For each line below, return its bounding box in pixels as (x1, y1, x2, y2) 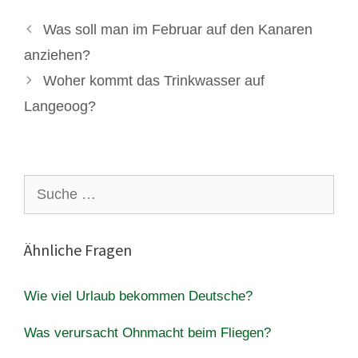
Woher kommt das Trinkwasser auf (42, 72, 265, 89)
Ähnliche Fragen (24, 239, 132, 260)
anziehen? (24, 46, 90, 63)
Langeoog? (24, 97, 96, 114)
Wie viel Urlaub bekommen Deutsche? (24, 288, 253, 304)
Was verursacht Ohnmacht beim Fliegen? (24, 324, 271, 340)
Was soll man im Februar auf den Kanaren (42, 21, 312, 38)
